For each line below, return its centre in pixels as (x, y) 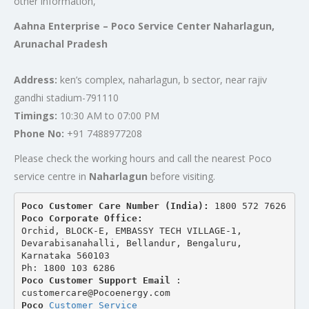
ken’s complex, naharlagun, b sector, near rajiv (162, 80)
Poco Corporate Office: (82, 218)
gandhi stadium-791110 (66, 98)
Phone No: (39, 133)
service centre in (51, 176)
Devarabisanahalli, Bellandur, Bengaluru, (131, 243)
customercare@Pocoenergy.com (96, 292)
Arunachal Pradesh (61, 44)
